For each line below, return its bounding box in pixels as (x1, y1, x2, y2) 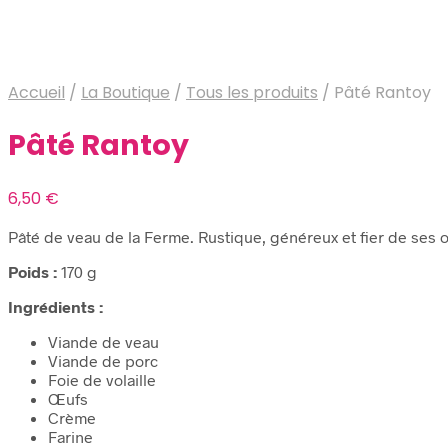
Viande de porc (48, 351, 158, 371)
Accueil (8, 81, 65, 104)
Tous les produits (186, 81, 318, 104)
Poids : (8, 262, 57, 282)
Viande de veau (48, 332, 159, 352)
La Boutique (81, 81, 170, 104)
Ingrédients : (8, 297, 107, 317)
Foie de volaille (48, 370, 156, 390)
